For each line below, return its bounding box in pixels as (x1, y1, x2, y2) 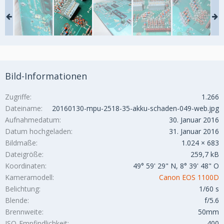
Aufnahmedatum (5, 115, 59, 125)
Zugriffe (5, 92, 30, 102)
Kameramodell (5, 172, 52, 182)
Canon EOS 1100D (159, 172, 219, 182)
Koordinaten (5, 161, 45, 171)
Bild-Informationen (5, 70, 87, 82)
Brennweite (5, 207, 42, 217)
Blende (5, 195, 27, 205)
